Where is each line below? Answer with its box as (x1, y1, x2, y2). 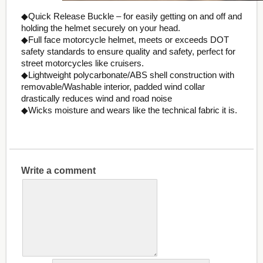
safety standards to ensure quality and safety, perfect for (21, 46, 235, 56)
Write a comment (21, 165, 96, 176)
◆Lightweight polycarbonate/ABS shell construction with (21, 69, 234, 80)
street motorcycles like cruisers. (21, 58, 144, 68)
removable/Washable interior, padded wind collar (21, 81, 205, 92)
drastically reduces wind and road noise (21, 93, 172, 103)
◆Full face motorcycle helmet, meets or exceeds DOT (21, 34, 229, 45)
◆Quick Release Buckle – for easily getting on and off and (21, 11, 242, 21)
